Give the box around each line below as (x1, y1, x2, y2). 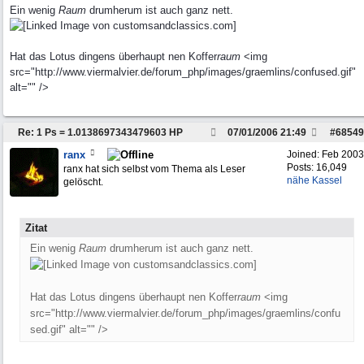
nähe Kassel (287, 175, 342, 186)
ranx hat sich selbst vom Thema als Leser (63, 163, 245, 175)
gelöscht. (63, 176, 103, 188)
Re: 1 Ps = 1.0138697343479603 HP (18, 127, 183, 138)
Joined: (287, 149, 322, 160)
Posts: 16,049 (287, 162, 347, 173)
